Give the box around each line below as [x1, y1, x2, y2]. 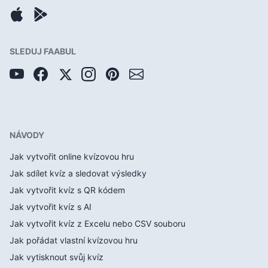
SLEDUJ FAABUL [10, 46, 76, 56]
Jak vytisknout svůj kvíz [10, 252, 103, 262]
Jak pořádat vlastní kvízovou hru [10, 235, 138, 245]
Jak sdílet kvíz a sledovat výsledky [10, 168, 147, 178]
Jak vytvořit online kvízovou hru [10, 151, 134, 162]
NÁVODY [10, 130, 44, 140]
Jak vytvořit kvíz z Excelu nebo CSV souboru [10, 218, 185, 229]
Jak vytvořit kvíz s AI [10, 202, 92, 212]
